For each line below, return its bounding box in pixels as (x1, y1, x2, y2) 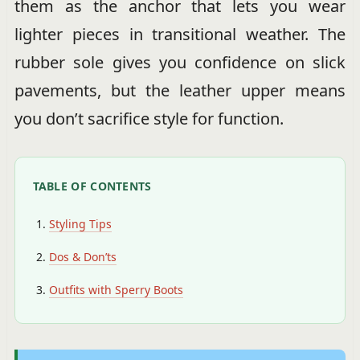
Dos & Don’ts (48, 249, 117, 264)
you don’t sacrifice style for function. (14, 108, 284, 129)
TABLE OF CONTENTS (32, 178, 152, 194)
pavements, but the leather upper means (14, 80, 346, 101)
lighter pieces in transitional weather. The (14, 23, 346, 45)
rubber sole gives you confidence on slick (14, 51, 346, 73)
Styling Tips (48, 216, 112, 231)
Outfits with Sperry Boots (48, 282, 183, 297)
